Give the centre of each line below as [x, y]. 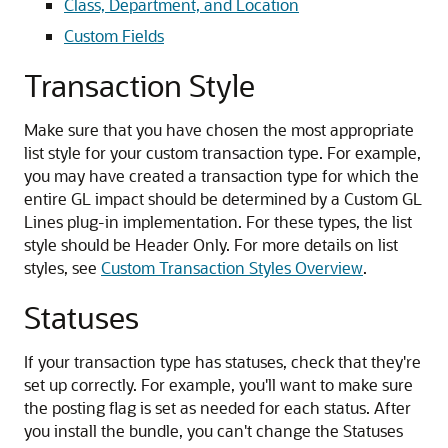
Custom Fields [114, 35]
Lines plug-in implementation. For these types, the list [218, 221]
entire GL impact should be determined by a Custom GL [223, 198]
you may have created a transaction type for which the [221, 175]
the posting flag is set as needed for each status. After [217, 407]
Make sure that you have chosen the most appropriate [219, 129]
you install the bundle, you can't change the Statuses [213, 430]
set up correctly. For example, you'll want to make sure [218, 384]
